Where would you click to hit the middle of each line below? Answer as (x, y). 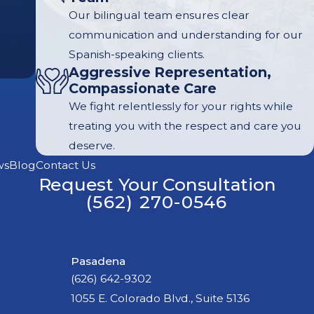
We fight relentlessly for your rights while (180, 107)
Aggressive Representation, (170, 73)
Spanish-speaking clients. (136, 55)
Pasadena (98, 261)
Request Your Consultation (157, 185)
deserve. (91, 146)
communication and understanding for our (185, 35)
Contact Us (66, 165)
